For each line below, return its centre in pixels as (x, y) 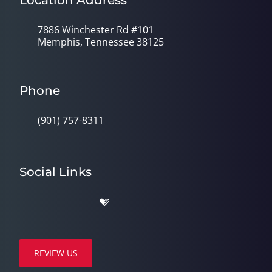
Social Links (56, 172)
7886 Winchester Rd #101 (96, 30)
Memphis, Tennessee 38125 (101, 42)
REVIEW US (56, 253)
